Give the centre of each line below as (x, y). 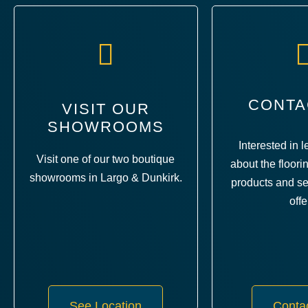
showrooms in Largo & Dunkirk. (106, 177)
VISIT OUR (106, 109)
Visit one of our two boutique (106, 159)
